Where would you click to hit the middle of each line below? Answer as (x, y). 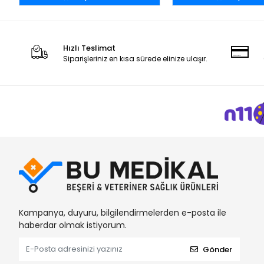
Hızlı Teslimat (90, 48)
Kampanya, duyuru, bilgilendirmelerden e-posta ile (123, 213)
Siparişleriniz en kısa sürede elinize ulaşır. (136, 59)
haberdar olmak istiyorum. (73, 225)
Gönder (218, 249)
